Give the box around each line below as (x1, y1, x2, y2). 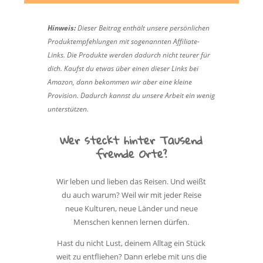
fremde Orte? (96, 143, 167, 164)
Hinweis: (47, 23, 76, 33)
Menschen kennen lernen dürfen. (73, 217, 190, 227)
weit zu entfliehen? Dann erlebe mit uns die (56, 251, 207, 262)
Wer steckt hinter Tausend (60, 129, 203, 151)
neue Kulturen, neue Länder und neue (65, 203, 198, 214)
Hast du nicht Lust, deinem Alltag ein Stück (57, 238, 206, 248)
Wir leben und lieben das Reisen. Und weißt (56, 176, 207, 187)
